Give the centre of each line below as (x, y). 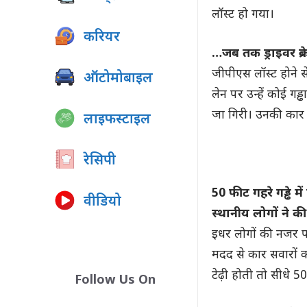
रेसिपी (100, 161)
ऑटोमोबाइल (118, 79)
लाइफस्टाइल (117, 120)
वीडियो (102, 202)
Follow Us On (115, 281)
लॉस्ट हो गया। (243, 14)
